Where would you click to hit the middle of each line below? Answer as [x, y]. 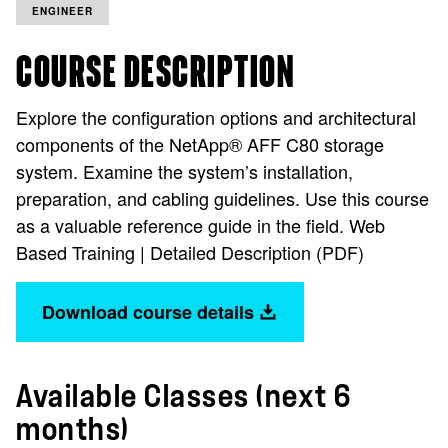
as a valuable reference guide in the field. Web [200, 224]
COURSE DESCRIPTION [155, 73]
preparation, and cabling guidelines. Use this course [222, 197]
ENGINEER [62, 10]
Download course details [148, 311]
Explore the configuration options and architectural [216, 116]
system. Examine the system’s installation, [184, 170]
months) [73, 429]
